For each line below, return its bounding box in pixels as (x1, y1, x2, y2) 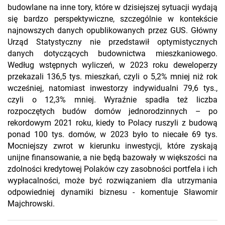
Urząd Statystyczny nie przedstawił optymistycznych (8, 38, 217, 47)
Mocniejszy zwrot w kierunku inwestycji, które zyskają (8, 142, 217, 151)
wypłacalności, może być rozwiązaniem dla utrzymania (8, 176, 217, 185)
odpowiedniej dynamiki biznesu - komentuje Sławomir (8, 188, 217, 197)
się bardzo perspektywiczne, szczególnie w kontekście (8, 15, 217, 24)
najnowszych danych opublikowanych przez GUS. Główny (8, 26, 217, 35)
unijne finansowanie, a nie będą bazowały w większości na (8, 153, 217, 162)
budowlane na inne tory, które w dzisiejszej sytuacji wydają (8, 3, 217, 12)
